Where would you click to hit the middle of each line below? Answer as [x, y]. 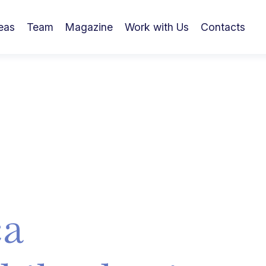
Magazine [89, 27]
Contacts [223, 27]
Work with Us [157, 27]
